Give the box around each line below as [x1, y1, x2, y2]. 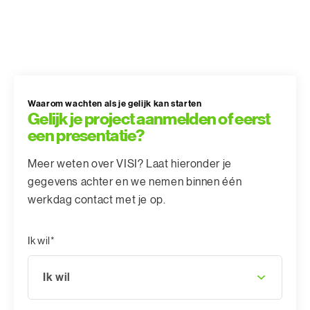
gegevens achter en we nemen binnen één [28, 176, 242, 188]
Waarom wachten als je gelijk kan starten [28, 98, 202, 109]
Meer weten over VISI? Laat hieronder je [28, 158, 232, 170]
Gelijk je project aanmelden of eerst [28, 109, 271, 129]
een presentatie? [28, 126, 144, 146]
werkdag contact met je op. [28, 194, 166, 206]
